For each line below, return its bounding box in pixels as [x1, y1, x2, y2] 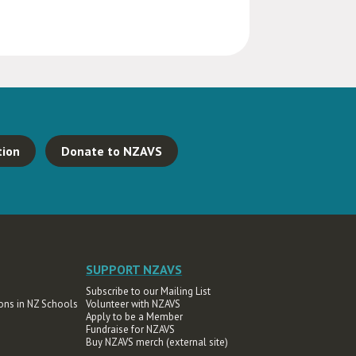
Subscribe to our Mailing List [86, 284, 211, 298]
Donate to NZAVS [60, 143, 162, 159]
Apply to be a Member [86, 310, 184, 323]
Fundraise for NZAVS [86, 323, 176, 336]
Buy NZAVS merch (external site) [86, 335, 229, 349]
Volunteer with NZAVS [86, 297, 181, 311]
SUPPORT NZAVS [86, 261, 183, 277]
